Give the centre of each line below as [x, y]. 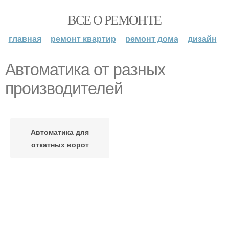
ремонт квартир [83, 39]
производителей [64, 88]
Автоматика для [60, 132]
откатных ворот [60, 144]
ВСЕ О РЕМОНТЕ [114, 19]
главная [25, 39]
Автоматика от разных [85, 70]
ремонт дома [152, 39]
